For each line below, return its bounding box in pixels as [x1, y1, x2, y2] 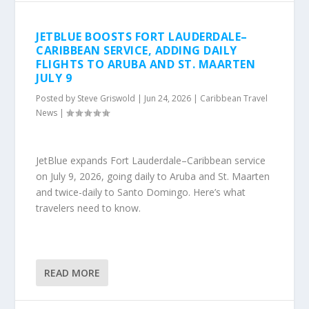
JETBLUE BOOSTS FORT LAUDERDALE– [36, 29, 248, 44]
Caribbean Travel [200, 92, 268, 104]
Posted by [36, 92, 78, 104]
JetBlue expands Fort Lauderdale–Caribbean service [36, 154, 266, 168]
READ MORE [44, 266, 101, 279]
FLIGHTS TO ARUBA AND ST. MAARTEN [36, 57, 256, 72]
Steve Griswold [77, 92, 136, 104]
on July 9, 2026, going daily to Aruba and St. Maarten [36, 170, 270, 183]
